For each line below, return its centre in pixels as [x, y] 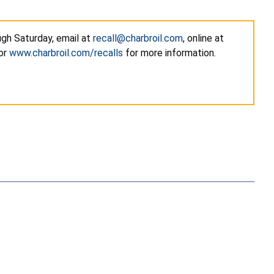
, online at [205, 39]
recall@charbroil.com [138, 39]
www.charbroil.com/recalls [66, 53]
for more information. [169, 53]
